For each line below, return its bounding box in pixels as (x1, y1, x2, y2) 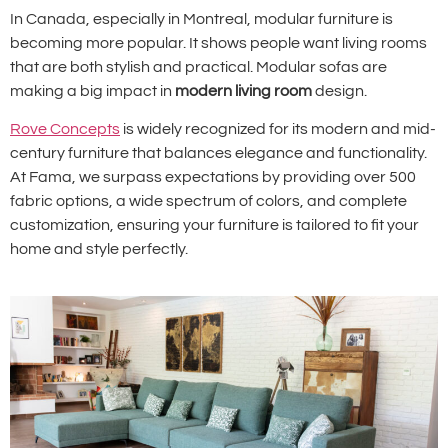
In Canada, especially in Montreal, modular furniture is (10, 10, 393, 27)
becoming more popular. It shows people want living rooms (10, 34, 427, 51)
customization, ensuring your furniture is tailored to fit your (10, 217, 419, 234)
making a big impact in (10, 82, 175, 99)
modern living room (175, 82, 312, 99)
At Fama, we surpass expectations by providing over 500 (10, 169, 416, 186)
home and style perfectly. (10, 241, 188, 258)
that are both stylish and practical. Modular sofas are (10, 58, 387, 75)
